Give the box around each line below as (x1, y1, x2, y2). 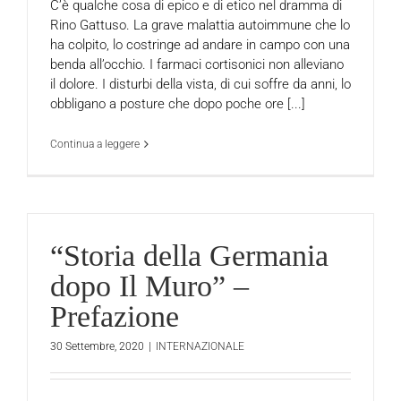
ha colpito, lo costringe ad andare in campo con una (50, 36, 350, 53)
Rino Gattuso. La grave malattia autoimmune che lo (50, 16, 350, 33)
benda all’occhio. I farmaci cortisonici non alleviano (50, 55, 344, 73)
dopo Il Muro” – (50, 269, 249, 303)
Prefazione (50, 300, 179, 333)
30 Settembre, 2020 (50, 339, 144, 353)
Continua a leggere (50, 137, 140, 150)
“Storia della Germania (50, 239, 328, 272)
